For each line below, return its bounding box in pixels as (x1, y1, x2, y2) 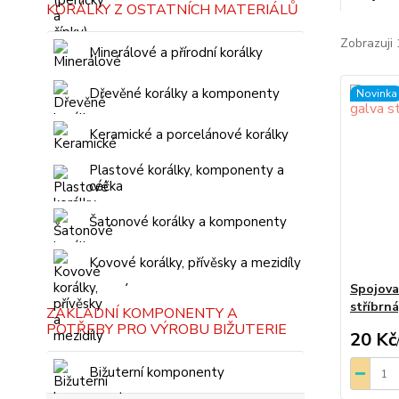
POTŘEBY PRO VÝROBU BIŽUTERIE (46, 320, 287, 339)
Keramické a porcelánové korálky (89, 126, 289, 143)
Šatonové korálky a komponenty (89, 213, 287, 231)
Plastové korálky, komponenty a (89, 161, 284, 179)
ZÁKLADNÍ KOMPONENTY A (46, 304, 238, 323)
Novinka (355, 86, 397, 101)
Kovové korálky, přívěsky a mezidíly (89, 254, 301, 272)
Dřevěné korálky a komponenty (89, 85, 280, 102)
